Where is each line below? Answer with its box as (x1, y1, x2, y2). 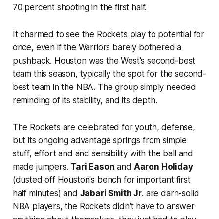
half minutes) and (12, 188, 80, 198)
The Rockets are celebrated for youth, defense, (12, 122, 195, 132)
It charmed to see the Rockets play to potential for (12, 29, 205, 39)
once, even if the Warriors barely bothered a (12, 42, 182, 52)
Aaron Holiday (133, 161, 193, 172)
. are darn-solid (142, 188, 199, 198)
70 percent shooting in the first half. (12, 2, 147, 12)
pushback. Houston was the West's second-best (12, 55, 196, 66)
